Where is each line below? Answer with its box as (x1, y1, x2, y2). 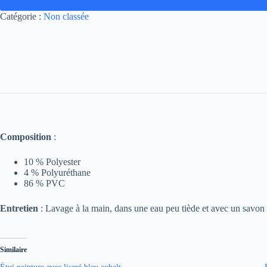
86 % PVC (24, 178, 65, 189)
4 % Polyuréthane (24, 167, 91, 178)
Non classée (44, 11, 89, 21)
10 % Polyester (24, 157, 80, 167)
